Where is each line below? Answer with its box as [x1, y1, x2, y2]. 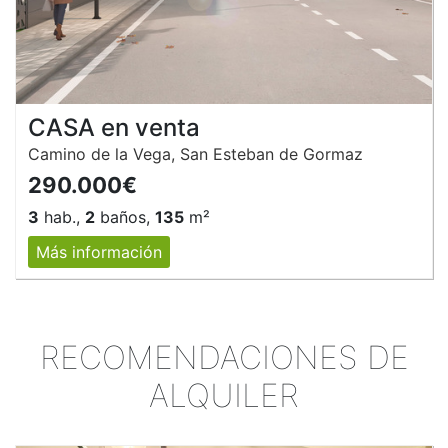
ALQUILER [149, 376, 299, 416]
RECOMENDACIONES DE [39, 338, 409, 378]
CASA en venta [28, 113, 200, 143]
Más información [36, 242, 162, 263]
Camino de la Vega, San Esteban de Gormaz [28, 144, 363, 165]
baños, [95, 207, 155, 228]
